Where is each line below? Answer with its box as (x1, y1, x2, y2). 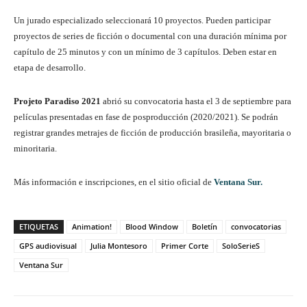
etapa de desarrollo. (14, 62, 86, 73)
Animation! (72, 221, 112, 232)
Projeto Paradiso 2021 (14, 96, 101, 107)
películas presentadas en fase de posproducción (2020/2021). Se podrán (14, 112, 278, 123)
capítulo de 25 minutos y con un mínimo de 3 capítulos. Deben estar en (14, 47, 277, 58)
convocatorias (231, 221, 281, 232)
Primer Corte (161, 241, 208, 251)
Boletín (192, 221, 217, 232)
